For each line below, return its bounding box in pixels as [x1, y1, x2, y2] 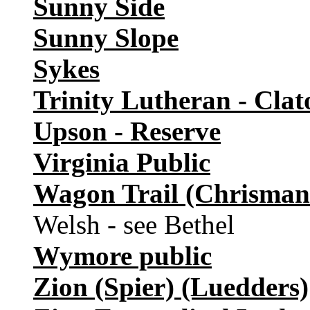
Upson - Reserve [33, 116, 221, 147]
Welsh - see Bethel [33, 210, 235, 240]
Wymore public [33, 241, 212, 271]
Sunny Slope [33, 23, 179, 53]
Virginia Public [33, 147, 210, 178]
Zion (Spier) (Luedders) [33, 272, 309, 302]
